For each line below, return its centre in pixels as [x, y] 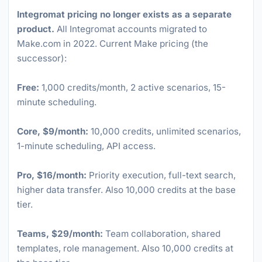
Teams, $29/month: [60, 234]
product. [36, 29]
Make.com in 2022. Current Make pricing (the [113, 44]
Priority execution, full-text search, [161, 175]
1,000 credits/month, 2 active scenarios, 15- [132, 87]
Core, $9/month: [53, 131]
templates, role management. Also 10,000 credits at [125, 248]
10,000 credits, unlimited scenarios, [165, 131]
